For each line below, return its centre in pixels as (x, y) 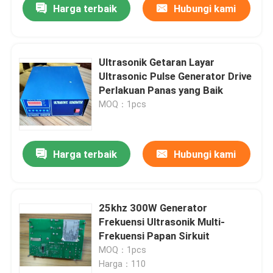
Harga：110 (122, 264)
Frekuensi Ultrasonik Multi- (162, 222)
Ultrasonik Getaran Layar (157, 62)
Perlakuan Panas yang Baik (161, 90)
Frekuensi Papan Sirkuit (154, 236)
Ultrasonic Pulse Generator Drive (175, 76)
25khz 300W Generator (153, 208)
